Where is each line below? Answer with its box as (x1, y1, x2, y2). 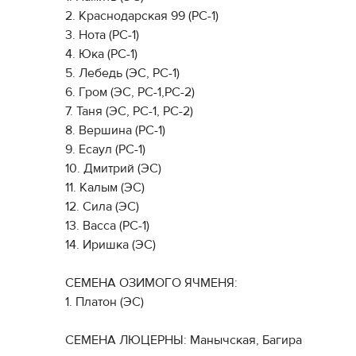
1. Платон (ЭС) (65, 294, 144, 310)
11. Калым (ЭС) (65, 180, 145, 195)
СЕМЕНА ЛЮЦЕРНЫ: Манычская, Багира (65, 332, 302, 348)
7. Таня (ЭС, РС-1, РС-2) (65, 103, 193, 119)
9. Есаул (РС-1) (65, 141, 145, 157)
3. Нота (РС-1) (65, 27, 139, 43)
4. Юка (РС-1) (65, 46, 137, 62)
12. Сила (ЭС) (65, 199, 139, 215)
